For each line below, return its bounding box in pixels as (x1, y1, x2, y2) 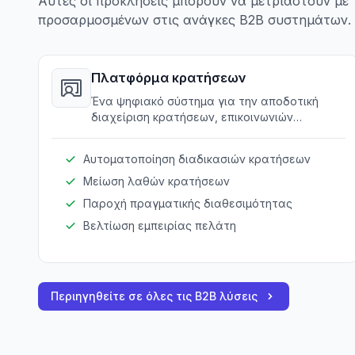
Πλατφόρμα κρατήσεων (91, 70, 246, 86)
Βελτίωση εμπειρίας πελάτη (83, 219, 236, 232)
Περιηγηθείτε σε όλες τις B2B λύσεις (51, 289, 258, 303)
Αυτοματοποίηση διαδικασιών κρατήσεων (83, 152, 311, 166)
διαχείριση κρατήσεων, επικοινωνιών (91, 110, 293, 124)
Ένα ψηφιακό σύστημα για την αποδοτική (91, 94, 319, 108)
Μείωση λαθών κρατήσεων (83, 174, 230, 188)
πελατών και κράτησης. (91, 126, 219, 139)
